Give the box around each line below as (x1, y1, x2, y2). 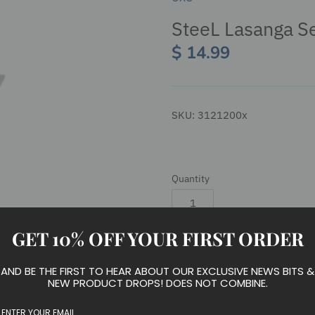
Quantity (172, 172, 210, 186)
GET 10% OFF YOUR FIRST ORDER (11, 226, 304, 251)
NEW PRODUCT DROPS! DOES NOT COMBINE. (47, 276, 268, 290)
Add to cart (231, 247, 285, 261)
